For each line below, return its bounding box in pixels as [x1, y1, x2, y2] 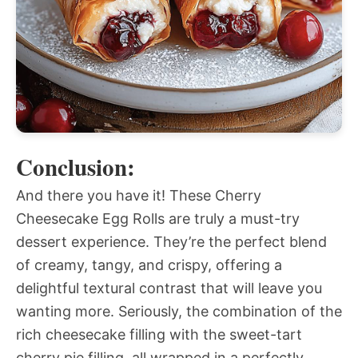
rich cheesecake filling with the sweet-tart [16, 326, 302, 344]
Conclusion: [16, 150, 135, 185]
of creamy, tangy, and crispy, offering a [16, 257, 282, 274]
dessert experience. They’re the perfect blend [16, 233, 327, 251]
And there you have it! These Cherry [16, 187, 261, 205]
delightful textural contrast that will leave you [16, 280, 322, 297]
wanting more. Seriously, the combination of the [16, 303, 342, 320]
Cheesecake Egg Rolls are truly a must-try [16, 210, 300, 228]
